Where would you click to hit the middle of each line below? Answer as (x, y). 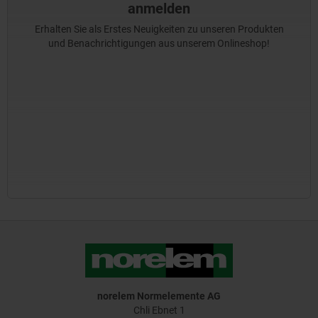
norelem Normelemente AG (159, 296)
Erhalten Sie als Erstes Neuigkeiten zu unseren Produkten (159, 29)
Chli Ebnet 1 (159, 311)
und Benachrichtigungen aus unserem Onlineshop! (159, 44)
